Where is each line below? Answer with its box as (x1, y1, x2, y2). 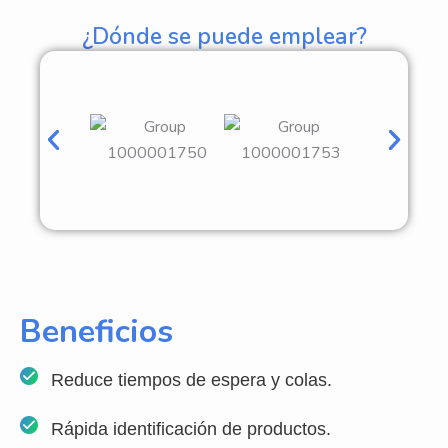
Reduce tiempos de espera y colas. (50, 369, 332, 390)
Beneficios (20, 309, 173, 353)
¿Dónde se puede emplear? (81, 20, 367, 52)
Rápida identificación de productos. (50, 418, 331, 439)
